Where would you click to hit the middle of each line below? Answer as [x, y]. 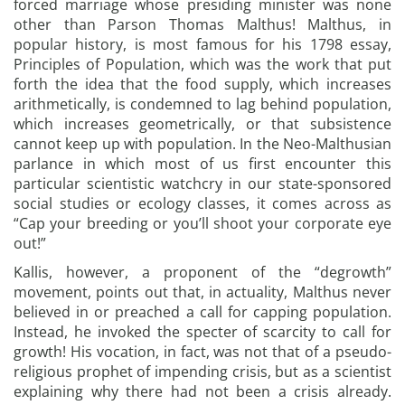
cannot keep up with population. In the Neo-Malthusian [202, 144]
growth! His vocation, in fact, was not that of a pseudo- [202, 352]
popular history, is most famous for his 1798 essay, [202, 44]
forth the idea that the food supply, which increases [202, 84]
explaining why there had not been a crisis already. [202, 391]
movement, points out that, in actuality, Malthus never [202, 292]
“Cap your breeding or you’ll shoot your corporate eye [202, 223]
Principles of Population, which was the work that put [202, 64]
